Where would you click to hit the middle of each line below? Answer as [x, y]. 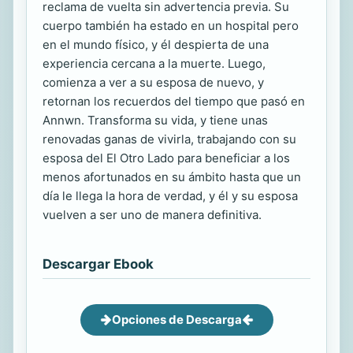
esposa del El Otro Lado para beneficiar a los [166, 158]
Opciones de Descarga [176, 319]
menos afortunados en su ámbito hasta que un [172, 176]
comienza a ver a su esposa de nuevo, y [153, 82]
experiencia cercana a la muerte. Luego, [154, 63]
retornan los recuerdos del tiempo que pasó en [174, 101]
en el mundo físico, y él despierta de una [156, 44]
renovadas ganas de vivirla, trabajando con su [169, 139]
